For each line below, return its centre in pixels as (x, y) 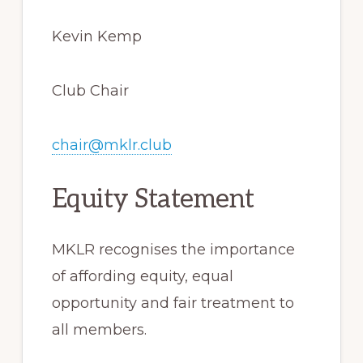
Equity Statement (153, 199)
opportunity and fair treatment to (173, 303)
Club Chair (90, 90)
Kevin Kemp (96, 36)
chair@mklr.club (111, 145)
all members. (99, 329)
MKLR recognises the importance (173, 249)
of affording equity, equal (142, 276)
